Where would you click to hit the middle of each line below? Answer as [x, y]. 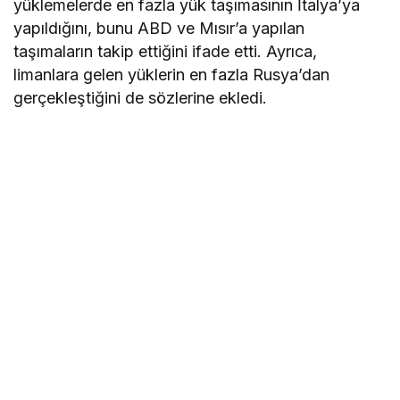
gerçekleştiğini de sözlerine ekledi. [141, 97]
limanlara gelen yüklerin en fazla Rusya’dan [172, 74]
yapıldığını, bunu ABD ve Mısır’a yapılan [159, 28]
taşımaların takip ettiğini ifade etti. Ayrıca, [166, 51]
